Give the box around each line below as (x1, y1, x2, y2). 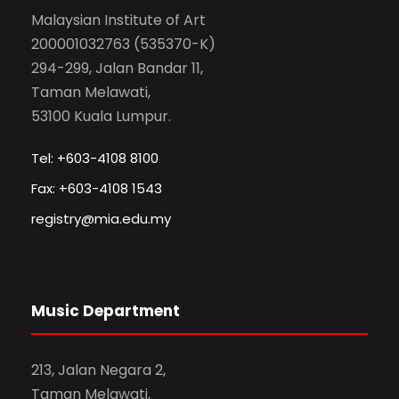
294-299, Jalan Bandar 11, (31, 58, 203, 78)
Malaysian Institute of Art (31, 10, 206, 30)
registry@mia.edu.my (31, 209, 171, 228)
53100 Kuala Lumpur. (31, 106, 171, 126)
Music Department (31, 300, 180, 322)
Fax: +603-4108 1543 (31, 179, 162, 198)
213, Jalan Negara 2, (31, 360, 166, 380)
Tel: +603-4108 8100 (31, 149, 159, 167)
